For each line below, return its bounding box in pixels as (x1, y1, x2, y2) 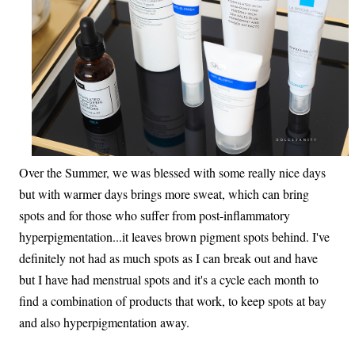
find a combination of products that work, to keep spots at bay (19, 292, 326, 309)
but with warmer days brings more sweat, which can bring (19, 185, 309, 202)
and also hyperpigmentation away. (19, 313, 189, 330)
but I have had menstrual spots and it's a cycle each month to (19, 270, 319, 288)
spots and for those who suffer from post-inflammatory (19, 206, 290, 223)
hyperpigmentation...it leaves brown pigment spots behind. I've (19, 227, 330, 245)
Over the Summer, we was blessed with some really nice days (19, 163, 326, 181)
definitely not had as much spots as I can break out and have (19, 249, 318, 266)
